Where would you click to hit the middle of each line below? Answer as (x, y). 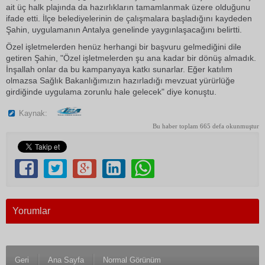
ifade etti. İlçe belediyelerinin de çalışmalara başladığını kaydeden (129, 18)
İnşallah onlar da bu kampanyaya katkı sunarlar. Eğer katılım (119, 69)
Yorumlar (31, 211)
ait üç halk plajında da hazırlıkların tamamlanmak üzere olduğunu (128, 7)
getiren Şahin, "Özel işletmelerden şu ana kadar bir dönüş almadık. (131, 58)
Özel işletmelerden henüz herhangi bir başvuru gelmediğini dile (124, 47)
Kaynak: (33, 113)
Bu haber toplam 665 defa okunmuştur (206, 126)
